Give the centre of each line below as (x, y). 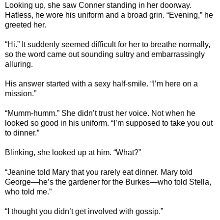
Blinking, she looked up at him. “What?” (73, 153)
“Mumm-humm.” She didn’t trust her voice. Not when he (100, 113)
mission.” (21, 94)
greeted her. (26, 25)
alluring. (19, 64)
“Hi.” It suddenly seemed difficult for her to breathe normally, (108, 45)
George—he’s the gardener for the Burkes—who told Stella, (108, 182)
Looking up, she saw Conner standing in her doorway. (98, 5)
